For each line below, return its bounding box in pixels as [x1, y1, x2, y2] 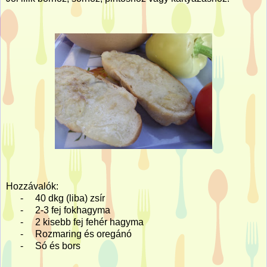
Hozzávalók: [6, 181, 58, 191]
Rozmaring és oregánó [35, 228, 132, 239]
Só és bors [35, 240, 80, 251]
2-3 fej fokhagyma [35, 204, 110, 215]
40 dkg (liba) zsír [35, 193, 105, 203]
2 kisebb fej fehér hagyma [35, 216, 144, 227]
